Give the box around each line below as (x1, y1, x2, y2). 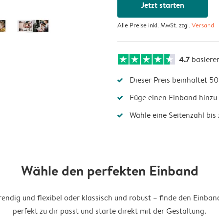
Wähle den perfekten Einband (21, 161, 198, 180)
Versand (192, 21, 214, 29)
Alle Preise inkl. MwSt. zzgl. (117, 21, 192, 29)
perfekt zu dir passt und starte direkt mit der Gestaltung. (13, 205, 206, 216)
